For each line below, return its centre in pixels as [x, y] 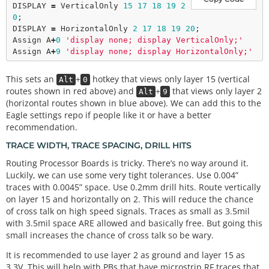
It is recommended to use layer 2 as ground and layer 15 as [125, 255]
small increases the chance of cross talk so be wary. [110, 235]
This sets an [31, 79]
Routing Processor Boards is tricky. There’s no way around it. [127, 163]
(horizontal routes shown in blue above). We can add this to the [134, 103]
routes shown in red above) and [71, 91]
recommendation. [42, 127]
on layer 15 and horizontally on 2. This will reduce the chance [130, 199]
